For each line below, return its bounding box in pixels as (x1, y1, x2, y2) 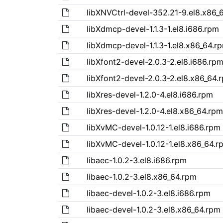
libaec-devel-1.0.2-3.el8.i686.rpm (86, 188, 211, 198)
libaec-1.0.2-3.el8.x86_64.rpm (86, 171, 197, 182)
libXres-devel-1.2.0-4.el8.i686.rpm (86, 89, 213, 100)
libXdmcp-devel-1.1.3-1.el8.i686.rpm (86, 23, 219, 34)
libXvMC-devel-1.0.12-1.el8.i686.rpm (86, 122, 221, 132)
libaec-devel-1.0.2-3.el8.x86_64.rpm (86, 204, 221, 215)
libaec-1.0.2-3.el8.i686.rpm (86, 155, 187, 165)
